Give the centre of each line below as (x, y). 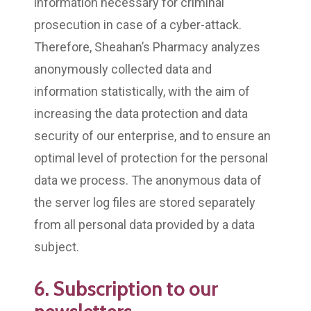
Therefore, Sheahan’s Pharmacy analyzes (147, 47)
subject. (57, 246)
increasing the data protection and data (141, 113)
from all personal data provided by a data (144, 224)
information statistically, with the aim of (142, 91)
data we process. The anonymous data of (148, 180)
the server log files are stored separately (145, 202)
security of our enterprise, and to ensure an (152, 135)
